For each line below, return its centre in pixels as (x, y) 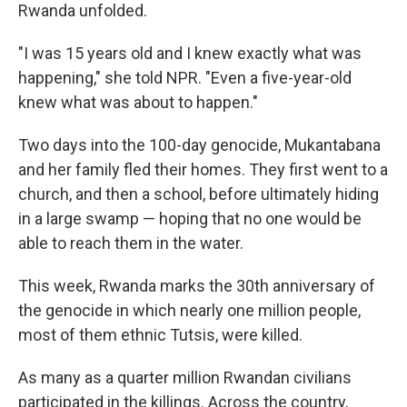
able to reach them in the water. (131, 243)
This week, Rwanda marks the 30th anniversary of (197, 286)
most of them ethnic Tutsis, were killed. (160, 335)
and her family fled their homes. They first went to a (203, 169)
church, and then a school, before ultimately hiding (199, 194)
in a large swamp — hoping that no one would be (190, 218)
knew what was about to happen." (138, 102)
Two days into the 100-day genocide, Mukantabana (199, 145)
